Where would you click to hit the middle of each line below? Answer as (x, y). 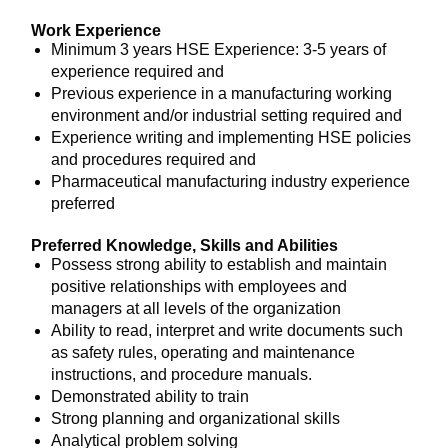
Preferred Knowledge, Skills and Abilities (184, 245)
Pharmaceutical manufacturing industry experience (230, 181)
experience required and (137, 71)
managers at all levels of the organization (196, 308)
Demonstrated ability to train (150, 396)
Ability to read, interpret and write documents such (227, 330)
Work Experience (96, 30)
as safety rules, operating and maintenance (203, 352)
